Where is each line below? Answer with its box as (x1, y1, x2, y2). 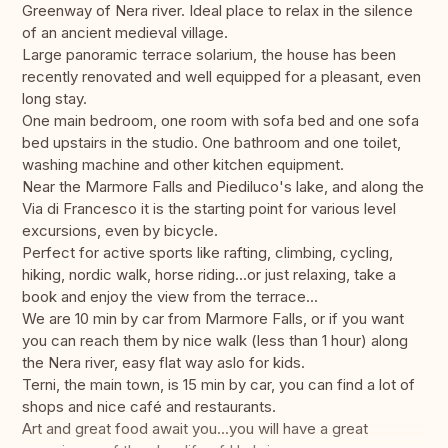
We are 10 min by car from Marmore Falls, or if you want (22, 309, 404, 329)
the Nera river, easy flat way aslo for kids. (22, 353, 305, 373)
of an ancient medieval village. (22, 23, 228, 43)
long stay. (22, 89, 87, 109)
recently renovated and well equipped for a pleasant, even (22, 67, 421, 87)
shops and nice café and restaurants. (22, 397, 276, 417)
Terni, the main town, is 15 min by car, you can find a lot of (22, 375, 415, 395)
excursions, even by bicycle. (22, 221, 218, 241)
